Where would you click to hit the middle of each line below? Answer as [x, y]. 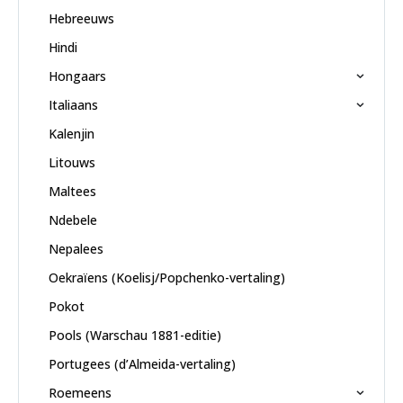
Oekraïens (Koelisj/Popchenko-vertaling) [166, 277]
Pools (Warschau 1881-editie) [134, 335]
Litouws [72, 162]
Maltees [72, 191]
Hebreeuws [81, 18]
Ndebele [72, 219]
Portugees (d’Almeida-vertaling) [142, 363]
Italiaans [73, 104]
